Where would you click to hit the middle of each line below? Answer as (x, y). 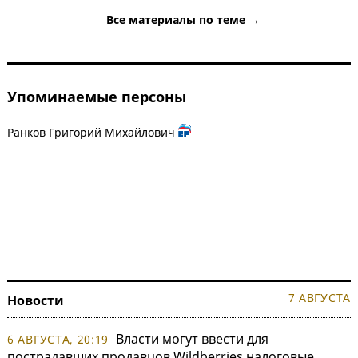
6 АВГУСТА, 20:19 (58, 339)
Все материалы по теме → (183, 19)
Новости (36, 300)
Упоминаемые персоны (97, 96)
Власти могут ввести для (193, 338)
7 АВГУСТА (319, 297)
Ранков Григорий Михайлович (91, 132)
